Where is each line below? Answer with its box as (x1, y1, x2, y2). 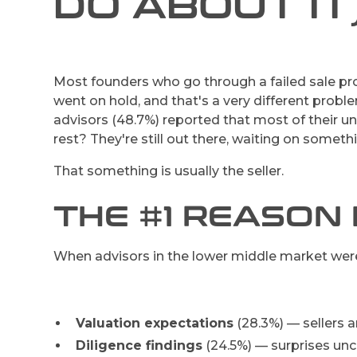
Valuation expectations (76, 315, 234, 331)
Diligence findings (76, 337, 203, 353)
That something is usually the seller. (53, 163, 284, 178)
